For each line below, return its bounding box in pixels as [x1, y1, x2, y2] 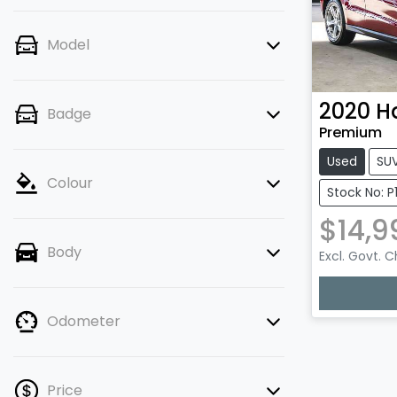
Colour [47, 173, 93, 193]
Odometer [47, 311, 121, 331]
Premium [319, 121, 382, 143]
